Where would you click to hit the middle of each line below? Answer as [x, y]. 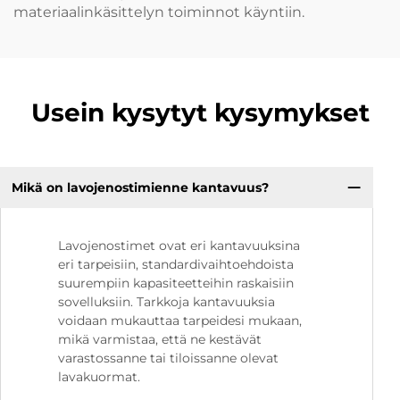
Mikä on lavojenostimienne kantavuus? [140, 187]
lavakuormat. [99, 377]
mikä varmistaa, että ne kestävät [160, 340]
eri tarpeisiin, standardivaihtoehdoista [176, 265]
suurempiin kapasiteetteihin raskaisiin [176, 283]
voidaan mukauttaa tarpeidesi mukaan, [180, 321]
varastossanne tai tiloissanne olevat [168, 358]
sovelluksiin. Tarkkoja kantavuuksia [167, 302]
